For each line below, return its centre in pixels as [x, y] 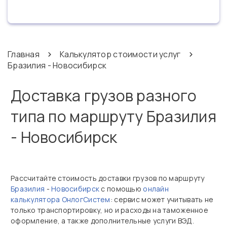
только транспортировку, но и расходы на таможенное [109, 210]
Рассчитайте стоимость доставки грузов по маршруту [108, 178]
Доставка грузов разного [104, 96]
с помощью [121, 189]
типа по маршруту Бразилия [113, 116]
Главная [24, 54]
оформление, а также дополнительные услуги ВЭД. [102, 221]
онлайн [156, 189]
